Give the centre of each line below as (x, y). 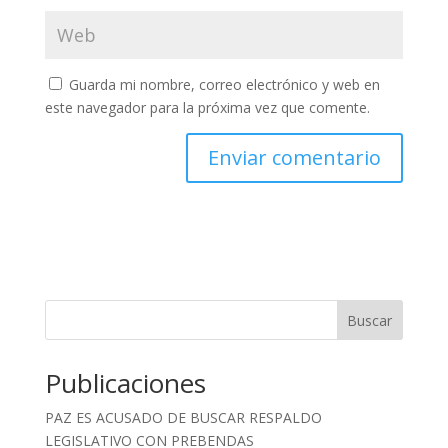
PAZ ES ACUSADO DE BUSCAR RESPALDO (183, 418)
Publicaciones (125, 383)
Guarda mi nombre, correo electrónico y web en (224, 85)
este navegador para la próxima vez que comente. (207, 108)
